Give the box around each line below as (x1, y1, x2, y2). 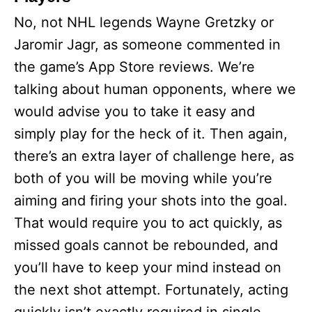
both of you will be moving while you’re (14, 170, 272, 187)
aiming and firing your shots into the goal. (14, 192, 288, 209)
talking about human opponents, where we (14, 81, 296, 97)
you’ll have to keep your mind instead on (14, 259, 281, 276)
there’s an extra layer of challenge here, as (14, 148, 294, 164)
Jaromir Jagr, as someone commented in (14, 36, 281, 53)
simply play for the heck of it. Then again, (14, 125, 288, 142)
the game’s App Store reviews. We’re (14, 58, 255, 75)
